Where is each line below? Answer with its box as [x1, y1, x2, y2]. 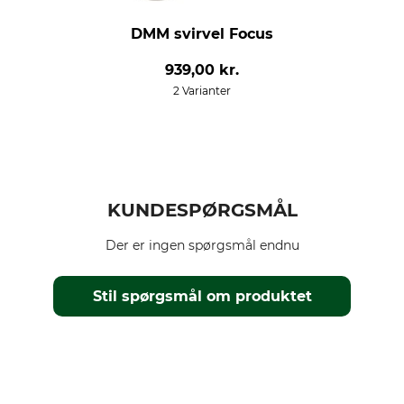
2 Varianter [172, 84, 231, 97]
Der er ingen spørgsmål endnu [105, 237, 299, 253]
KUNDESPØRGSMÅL [106, 199, 298, 221]
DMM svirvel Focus [130, 25, 273, 42]
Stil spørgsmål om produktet [93, 288, 313, 305]
